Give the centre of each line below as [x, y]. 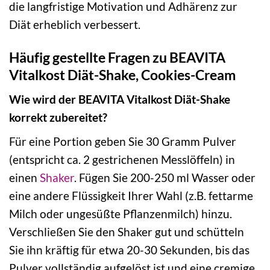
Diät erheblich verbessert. [75, 24]
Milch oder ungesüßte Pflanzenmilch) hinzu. [121, 213]
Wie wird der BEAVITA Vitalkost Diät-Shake [120, 99]
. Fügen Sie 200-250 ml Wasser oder [165, 177]
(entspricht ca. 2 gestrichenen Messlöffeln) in [122, 159]
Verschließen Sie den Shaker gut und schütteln [127, 231]
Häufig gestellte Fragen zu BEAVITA [117, 57]
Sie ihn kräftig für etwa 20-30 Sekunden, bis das [129, 250]
